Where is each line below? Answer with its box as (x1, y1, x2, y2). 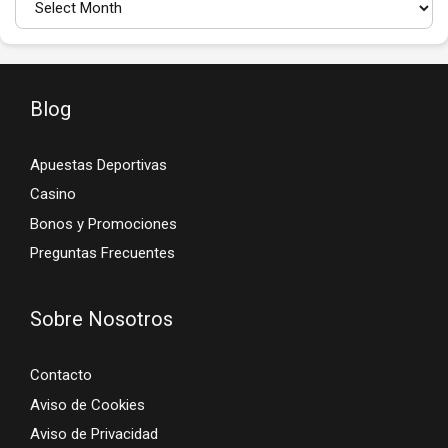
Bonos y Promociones (30, 214, 177, 233)
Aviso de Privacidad (30, 425, 158, 444)
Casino (30, 185, 76, 204)
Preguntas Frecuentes (30, 244, 175, 263)
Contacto (30, 366, 92, 385)
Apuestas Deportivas (30, 155, 167, 174)
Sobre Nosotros (30, 307, 173, 332)
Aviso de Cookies (30, 395, 145, 414)
